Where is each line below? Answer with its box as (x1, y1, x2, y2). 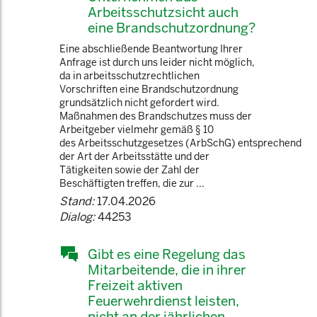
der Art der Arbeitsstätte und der (59, 150, 209, 163)
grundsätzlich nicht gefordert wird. (59, 96, 219, 109)
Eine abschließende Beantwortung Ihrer (59, 42, 243, 55)
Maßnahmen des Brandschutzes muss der (59, 110, 252, 122)
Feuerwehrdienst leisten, (88, 292, 239, 309)
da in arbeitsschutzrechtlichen (59, 69, 200, 82)
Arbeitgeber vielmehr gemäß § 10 (59, 123, 214, 136)
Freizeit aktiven (88, 277, 183, 294)
